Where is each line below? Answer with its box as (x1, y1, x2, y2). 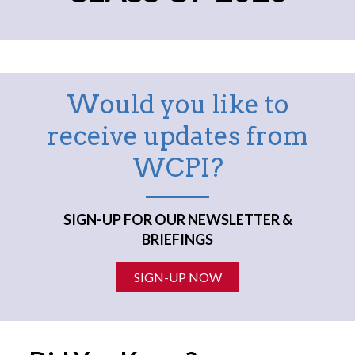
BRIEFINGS (142, 231, 213, 248)
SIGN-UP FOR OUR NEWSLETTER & (63, 211, 292, 228)
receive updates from (46, 120, 309, 151)
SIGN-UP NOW (133, 269, 222, 284)
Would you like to (66, 89, 289, 120)
